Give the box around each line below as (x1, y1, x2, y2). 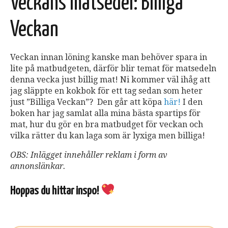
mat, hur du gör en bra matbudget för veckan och (10, 120, 203, 130)
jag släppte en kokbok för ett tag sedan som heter (10, 86, 203, 96)
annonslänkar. (10, 161, 66, 172)
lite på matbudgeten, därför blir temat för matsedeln (10, 64, 216, 74)
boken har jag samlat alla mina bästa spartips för (10, 108, 201, 119)
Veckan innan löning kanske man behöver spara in (10, 52, 207, 63)
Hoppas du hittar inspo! (10, 185, 101, 197)
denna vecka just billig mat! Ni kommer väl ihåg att (10, 75, 210, 85)
